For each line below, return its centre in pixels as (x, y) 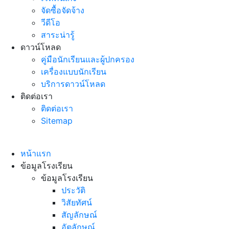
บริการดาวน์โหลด (73, 84)
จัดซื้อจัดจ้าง (63, 10)
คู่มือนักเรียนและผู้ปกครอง (88, 59)
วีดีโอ (51, 22)
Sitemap (57, 121)
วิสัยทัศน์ (77, 202)
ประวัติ (73, 190)
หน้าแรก (36, 153)
